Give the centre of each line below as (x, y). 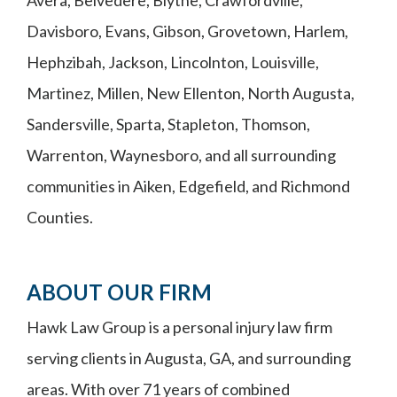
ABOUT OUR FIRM (119, 292)
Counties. (60, 217)
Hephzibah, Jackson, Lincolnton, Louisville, (173, 62)
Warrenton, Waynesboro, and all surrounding (181, 155)
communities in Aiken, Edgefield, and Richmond (188, 186)
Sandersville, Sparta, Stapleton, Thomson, (168, 124)
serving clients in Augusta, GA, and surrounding (189, 358)
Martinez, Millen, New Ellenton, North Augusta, (191, 93)
